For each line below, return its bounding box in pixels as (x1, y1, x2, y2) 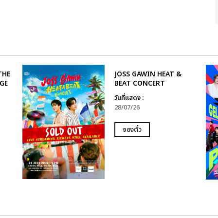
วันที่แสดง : (114, 93, 144, 103)
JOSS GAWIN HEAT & (114, 69, 182, 79)
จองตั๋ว (122, 125, 142, 135)
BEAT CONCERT (114, 78, 165, 89)
